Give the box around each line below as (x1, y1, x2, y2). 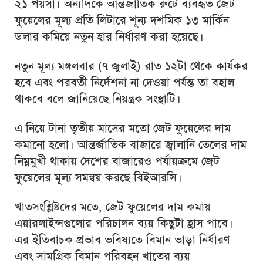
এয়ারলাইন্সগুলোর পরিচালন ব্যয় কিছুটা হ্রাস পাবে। (15, 215, 233, 231)
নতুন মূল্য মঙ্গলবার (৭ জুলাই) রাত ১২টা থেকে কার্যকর (15, 58, 248, 74)
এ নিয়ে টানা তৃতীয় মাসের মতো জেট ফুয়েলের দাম (15, 120, 231, 136)
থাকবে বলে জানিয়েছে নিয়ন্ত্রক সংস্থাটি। (15, 91, 181, 107)
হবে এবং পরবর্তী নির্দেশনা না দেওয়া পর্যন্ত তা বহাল (15, 75, 234, 90)
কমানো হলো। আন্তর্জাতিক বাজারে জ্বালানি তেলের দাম (15, 137, 247, 153)
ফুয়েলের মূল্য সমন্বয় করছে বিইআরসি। (15, 170, 182, 186)
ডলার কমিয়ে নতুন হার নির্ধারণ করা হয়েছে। (15, 29, 204, 45)
